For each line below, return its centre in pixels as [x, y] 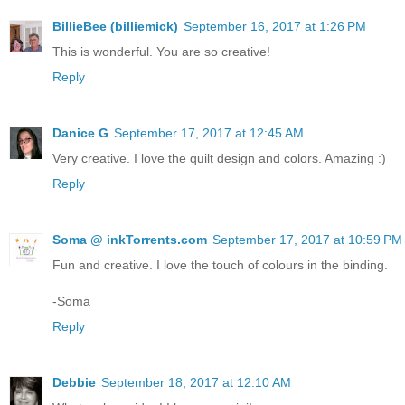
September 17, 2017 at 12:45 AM [209, 133]
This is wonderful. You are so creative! [161, 52]
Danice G [80, 133]
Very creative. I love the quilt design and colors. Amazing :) [219, 159]
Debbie [74, 383]
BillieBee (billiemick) [115, 27]
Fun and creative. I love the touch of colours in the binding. [220, 265]
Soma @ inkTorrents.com [130, 240]
